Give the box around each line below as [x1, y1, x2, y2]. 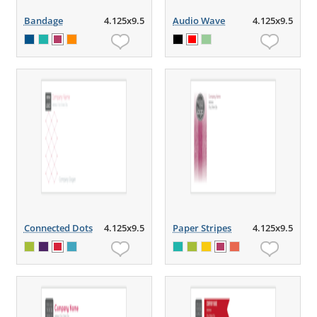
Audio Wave [173, 14, 226, 27]
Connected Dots [23, 221, 93, 234]
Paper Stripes [173, 221, 232, 234]
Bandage [23, 14, 63, 27]
